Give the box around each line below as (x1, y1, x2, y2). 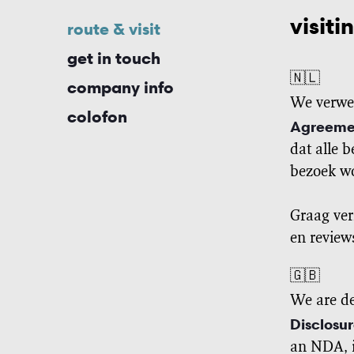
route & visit (67, 19, 160, 40)
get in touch (67, 48, 160, 69)
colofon (67, 107, 127, 127)
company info (67, 77, 174, 98)
